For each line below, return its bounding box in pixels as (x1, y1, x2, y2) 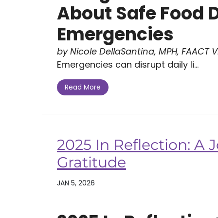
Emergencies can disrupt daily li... (57, 58, 199, 71)
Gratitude (57, 153, 126, 171)
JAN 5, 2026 (57, 178, 95, 188)
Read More (65, 82, 101, 92)
